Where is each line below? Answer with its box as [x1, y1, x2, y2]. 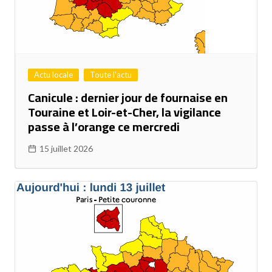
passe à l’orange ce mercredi [27, 115, 180, 138]
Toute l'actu [89, 70, 132, 80]
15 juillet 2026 [39, 143, 93, 154]
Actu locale [33, 70, 73, 80]
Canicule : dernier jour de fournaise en [27, 86, 228, 109]
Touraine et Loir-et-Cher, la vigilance [27, 101, 221, 124]
